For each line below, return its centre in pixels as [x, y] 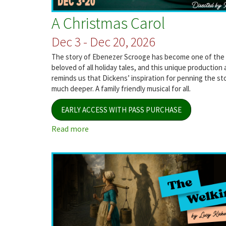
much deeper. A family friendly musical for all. [121, 88]
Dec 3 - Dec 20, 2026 [103, 41]
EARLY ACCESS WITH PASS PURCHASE [121, 110]
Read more [70, 129]
